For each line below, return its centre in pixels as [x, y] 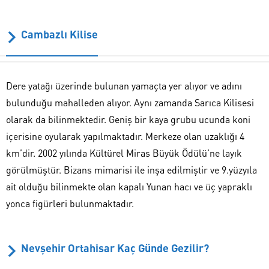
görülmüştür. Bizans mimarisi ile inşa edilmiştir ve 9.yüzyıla [131, 170]
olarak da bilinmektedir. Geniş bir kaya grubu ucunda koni [128, 119]
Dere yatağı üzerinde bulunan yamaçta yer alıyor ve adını [124, 86]
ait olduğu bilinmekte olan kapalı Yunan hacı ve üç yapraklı [129, 187]
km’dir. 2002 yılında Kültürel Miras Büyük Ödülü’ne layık [124, 153]
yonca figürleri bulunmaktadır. [70, 204]
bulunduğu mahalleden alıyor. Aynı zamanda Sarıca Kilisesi [130, 103]
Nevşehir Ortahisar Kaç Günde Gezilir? [115, 248]
